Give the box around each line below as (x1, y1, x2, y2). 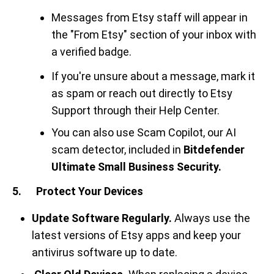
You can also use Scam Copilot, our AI (51, 126, 236, 139)
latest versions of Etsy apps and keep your (32, 229, 241, 242)
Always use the (174, 212, 250, 224)
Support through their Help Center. (51, 104, 220, 117)
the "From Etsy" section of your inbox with (51, 28, 256, 41)
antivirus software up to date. (32, 246, 177, 259)
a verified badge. (51, 45, 131, 58)
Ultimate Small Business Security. (51, 160, 221, 173)
